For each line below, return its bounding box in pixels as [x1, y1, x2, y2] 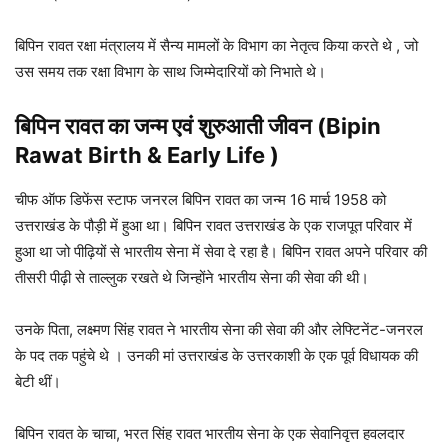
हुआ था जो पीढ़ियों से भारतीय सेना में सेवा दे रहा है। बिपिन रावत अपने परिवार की [15, 242, 427, 262]
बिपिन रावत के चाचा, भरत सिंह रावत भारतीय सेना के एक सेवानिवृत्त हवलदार [15, 424, 405, 444]
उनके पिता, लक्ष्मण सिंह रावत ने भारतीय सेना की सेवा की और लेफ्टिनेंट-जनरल [15, 320, 423, 340]
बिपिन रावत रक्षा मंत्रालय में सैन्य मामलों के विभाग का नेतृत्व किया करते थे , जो [15, 36, 418, 56]
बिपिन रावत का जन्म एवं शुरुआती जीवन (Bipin [15, 113, 381, 140]
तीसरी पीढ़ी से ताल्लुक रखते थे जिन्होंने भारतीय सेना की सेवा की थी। [15, 268, 369, 288]
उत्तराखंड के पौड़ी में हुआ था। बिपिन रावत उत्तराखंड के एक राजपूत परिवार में [15, 216, 412, 236]
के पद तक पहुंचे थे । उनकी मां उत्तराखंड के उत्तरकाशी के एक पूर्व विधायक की [15, 346, 418, 366]
